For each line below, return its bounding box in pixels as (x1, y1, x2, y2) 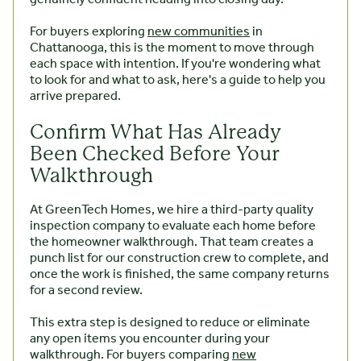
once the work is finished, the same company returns (30, 262, 330, 288)
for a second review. (30, 278, 143, 304)
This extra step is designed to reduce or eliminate (30, 310, 310, 336)
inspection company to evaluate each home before (30, 214, 316, 239)
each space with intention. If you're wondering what (30, 52, 321, 77)
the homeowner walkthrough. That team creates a (30, 230, 313, 255)
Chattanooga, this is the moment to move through (30, 35, 314, 61)
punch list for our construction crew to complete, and (30, 246, 329, 272)
